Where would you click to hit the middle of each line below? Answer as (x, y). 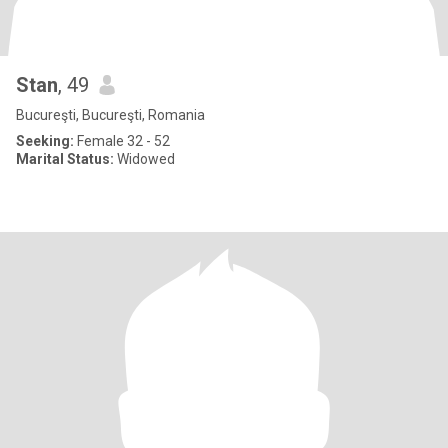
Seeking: (45, 141)
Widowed (144, 159)
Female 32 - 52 (122, 141)
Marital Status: (65, 159)
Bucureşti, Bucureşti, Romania (110, 115)
